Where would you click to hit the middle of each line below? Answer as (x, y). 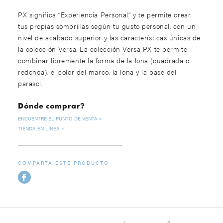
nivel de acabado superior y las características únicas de (109, 37)
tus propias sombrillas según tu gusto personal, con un (107, 26)
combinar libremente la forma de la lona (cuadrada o (104, 60)
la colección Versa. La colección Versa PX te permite (103, 49)
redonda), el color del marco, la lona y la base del (97, 71)
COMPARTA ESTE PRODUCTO (63, 163)
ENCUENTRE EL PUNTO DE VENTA (58, 118)
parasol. (30, 83)
